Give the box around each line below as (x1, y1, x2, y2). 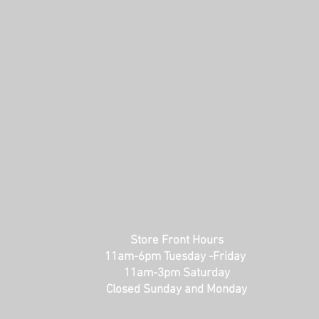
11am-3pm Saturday (123, 266, 230, 281)
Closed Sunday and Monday (106, 282, 247, 297)
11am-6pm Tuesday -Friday (105, 249, 249, 264)
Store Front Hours (130, 233, 224, 248)
